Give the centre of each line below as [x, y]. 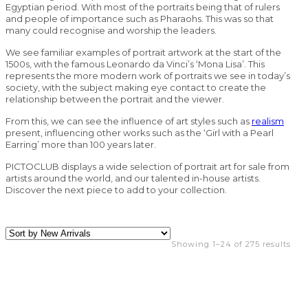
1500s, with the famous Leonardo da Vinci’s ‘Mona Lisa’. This [135, 64]
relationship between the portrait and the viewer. [116, 99]
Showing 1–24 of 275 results [231, 244]
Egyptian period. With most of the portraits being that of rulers [143, 7]
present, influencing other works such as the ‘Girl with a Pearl [140, 133]
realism [268, 121]
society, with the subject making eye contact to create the [136, 88]
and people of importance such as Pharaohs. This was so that [140, 19]
